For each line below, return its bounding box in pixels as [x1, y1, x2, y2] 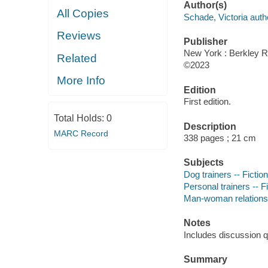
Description [183, 121, 236, 132]
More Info [57, 74, 106, 87]
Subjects [183, 157, 224, 168]
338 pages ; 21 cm [183, 133, 256, 144]
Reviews [57, 29, 102, 42]
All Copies [57, 7, 109, 20]
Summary [183, 254, 227, 265]
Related [57, 51, 98, 65]
